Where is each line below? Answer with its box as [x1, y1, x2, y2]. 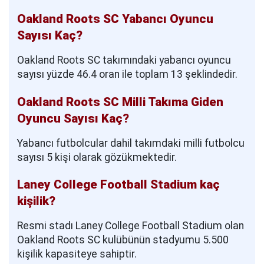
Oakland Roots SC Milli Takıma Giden [17, 94, 223, 109]
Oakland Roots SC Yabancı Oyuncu [17, 11, 213, 26]
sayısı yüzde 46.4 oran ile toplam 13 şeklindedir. [17, 68, 237, 80]
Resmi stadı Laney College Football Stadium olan [17, 220, 244, 232]
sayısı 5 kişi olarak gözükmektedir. [17, 151, 177, 163]
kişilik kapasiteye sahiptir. [17, 248, 137, 260]
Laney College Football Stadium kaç [17, 177, 220, 192]
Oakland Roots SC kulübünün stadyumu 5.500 [17, 234, 229, 246]
